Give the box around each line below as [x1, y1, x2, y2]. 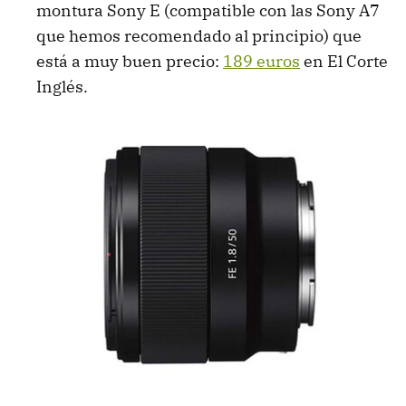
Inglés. [36, 75, 88, 97]
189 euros [223, 50, 300, 72]
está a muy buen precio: [36, 50, 223, 72]
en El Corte [300, 50, 388, 72]
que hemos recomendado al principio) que [36, 24, 362, 46]
